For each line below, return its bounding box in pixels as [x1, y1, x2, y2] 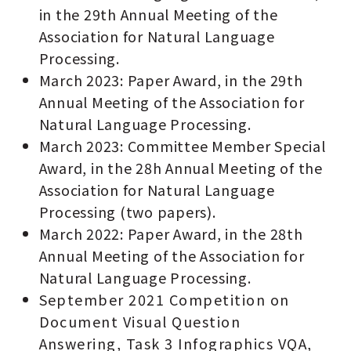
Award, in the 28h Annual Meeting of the [38, 157, 323, 179]
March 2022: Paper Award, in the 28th [38, 223, 303, 244]
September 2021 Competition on [38, 289, 290, 310]
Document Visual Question [38, 311, 241, 332]
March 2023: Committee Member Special [38, 136, 326, 157]
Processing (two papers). [38, 201, 216, 223]
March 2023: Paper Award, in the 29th [38, 70, 303, 91]
